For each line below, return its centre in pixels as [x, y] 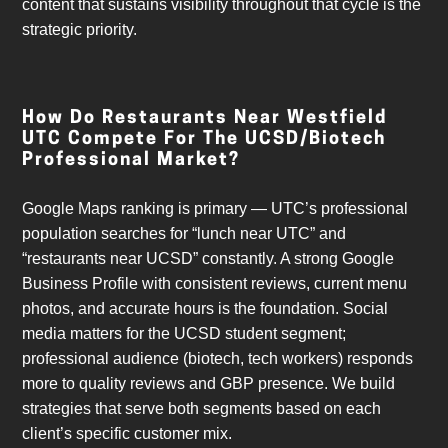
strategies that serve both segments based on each [202, 409]
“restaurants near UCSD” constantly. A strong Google [208, 259]
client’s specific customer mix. [127, 434]
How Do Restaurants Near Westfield [205, 119]
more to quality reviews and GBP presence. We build [209, 384]
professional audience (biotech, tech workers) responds [218, 359]
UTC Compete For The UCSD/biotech [204, 140]
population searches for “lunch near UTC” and [184, 234]
